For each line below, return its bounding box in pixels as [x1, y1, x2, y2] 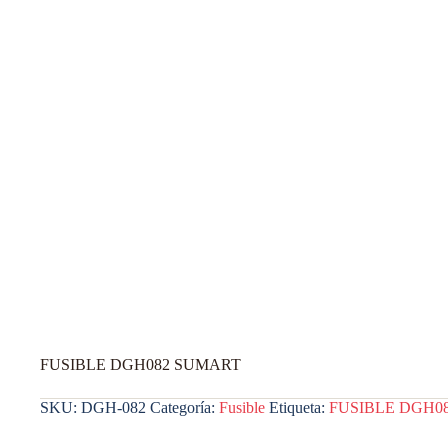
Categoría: [150, 398, 219, 416]
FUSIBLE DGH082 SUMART [40, 355, 241, 373]
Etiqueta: [269, 398, 329, 416]
